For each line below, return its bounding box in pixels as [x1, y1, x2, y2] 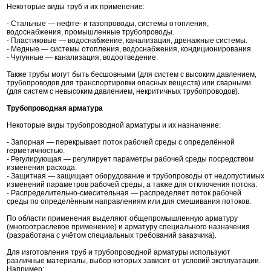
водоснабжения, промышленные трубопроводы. [7, 28, 174, 37]
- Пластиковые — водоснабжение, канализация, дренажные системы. [7, 36, 247, 45]
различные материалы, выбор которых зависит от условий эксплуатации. [7, 256, 261, 266]
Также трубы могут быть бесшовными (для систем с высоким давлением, [7, 70, 256, 79]
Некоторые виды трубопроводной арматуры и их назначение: [7, 121, 221, 130]
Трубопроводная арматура [7, 104, 103, 113]
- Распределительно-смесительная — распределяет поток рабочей [7, 189, 241, 198]
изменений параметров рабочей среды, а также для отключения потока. [7, 180, 257, 189]
